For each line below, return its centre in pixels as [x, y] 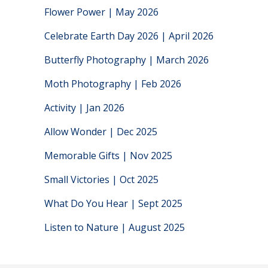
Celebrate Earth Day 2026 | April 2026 [129, 36]
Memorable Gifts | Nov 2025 [108, 156]
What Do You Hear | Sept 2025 [113, 203]
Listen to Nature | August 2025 [115, 227]
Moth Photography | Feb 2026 [113, 84]
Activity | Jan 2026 [84, 108]
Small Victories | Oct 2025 [101, 179]
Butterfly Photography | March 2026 [127, 60]
